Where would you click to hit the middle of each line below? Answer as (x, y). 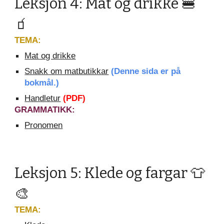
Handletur (43, 98)
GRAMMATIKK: (45, 109)
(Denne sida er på (146, 71)
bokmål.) (42, 82)
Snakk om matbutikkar (67, 71)
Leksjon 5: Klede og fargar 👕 (110, 173)
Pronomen (44, 125)
